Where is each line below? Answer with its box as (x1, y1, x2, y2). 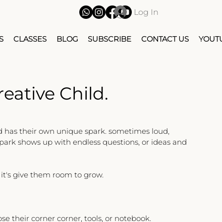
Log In (133, 7, 159, 17)
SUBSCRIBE (87, 35, 131, 44)
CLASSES (13, 35, 47, 44)
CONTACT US (141, 35, 189, 44)
